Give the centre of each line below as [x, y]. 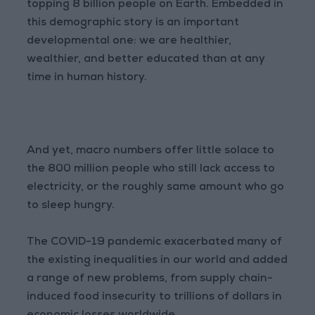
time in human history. [87, 78]
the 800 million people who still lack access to [151, 170]
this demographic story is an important [133, 24]
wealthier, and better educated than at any [146, 60]
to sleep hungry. [71, 206]
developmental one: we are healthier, [129, 42]
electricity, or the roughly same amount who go [156, 188]
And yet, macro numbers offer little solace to [151, 152]
